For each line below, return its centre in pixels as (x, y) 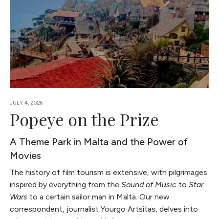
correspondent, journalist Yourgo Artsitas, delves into (104, 209)
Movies (26, 155)
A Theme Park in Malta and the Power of (99, 142)
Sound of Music (149, 184)
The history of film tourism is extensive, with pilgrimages (109, 172)
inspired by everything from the (66, 184)
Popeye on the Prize (85, 119)
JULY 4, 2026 (26, 103)
